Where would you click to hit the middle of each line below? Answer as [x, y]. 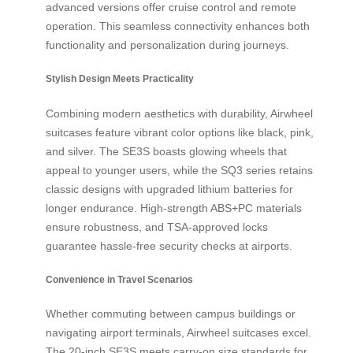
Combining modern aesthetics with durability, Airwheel [179, 113]
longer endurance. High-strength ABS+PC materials [174, 208]
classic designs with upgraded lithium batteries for [169, 189]
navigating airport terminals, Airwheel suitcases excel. [178, 333]
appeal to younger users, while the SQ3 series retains [179, 170]
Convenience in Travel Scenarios [119, 280]
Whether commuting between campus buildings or [171, 314]
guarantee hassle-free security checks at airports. [169, 245]
